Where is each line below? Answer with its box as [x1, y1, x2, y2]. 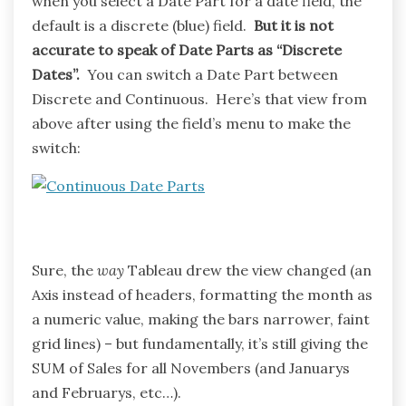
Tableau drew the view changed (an [124, 260, 372, 279]
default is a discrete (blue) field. [32, 15, 254, 34]
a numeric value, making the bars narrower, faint [32, 309, 370, 328]
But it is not [254, 15, 333, 34]
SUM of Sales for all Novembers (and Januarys [32, 358, 350, 377]
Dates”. [32, 64, 80, 83]
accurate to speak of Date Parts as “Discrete [32, 40, 342, 59]
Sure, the [32, 260, 97, 279]
